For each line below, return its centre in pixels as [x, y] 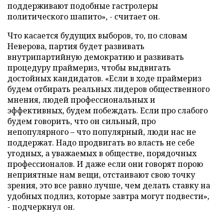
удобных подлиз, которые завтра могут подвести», [108, 196]
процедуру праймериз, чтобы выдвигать [89, 68]
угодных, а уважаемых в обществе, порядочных [102, 153]
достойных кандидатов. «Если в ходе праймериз [104, 78]
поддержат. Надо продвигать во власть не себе [101, 143]
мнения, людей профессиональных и [81, 100]
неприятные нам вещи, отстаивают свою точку [101, 175]
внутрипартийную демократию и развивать [96, 57]
